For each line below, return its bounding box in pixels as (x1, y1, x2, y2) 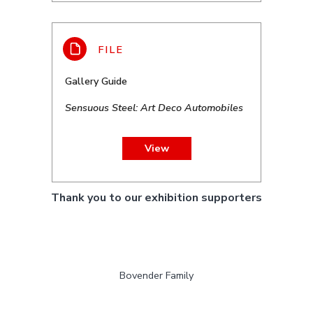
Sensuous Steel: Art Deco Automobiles (65, 100, 244, 115)
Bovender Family (119, 268, 194, 283)
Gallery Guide (65, 73, 128, 88)
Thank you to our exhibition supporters (51, 190, 262, 206)
